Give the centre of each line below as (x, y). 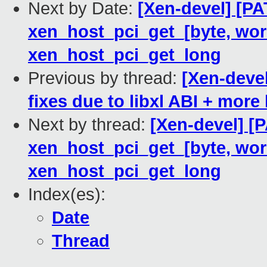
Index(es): (67, 195)
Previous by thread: (105, 78)
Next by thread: (89, 125)
